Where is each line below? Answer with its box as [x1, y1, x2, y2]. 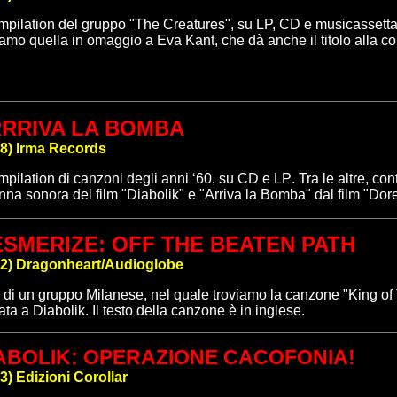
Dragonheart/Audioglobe [16, 257, 183, 272]
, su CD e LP [212, 171, 292, 186]
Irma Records [16, 141, 106, 156]
